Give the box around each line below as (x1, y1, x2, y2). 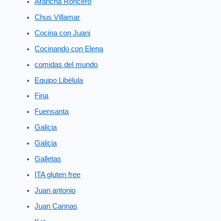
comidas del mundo (35, 60, 98, 69)
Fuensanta (35, 108, 69, 116)
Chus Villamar (35, 13, 80, 21)
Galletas (35, 155, 62, 163)
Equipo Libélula (35, 76, 83, 84)
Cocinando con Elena (35, 44, 104, 53)
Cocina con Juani (35, 29, 91, 37)
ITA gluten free (35, 171, 81, 179)
